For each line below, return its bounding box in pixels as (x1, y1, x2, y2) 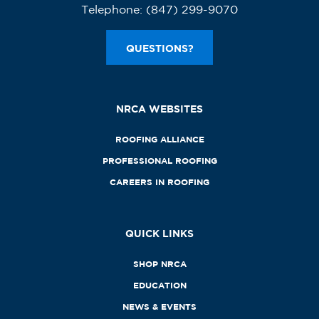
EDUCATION (132, 280, 187, 291)
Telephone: (81, 2, 142, 16)
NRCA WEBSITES (116, 103, 203, 115)
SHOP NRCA (132, 258, 187, 270)
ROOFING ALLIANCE (115, 134, 204, 145)
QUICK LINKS (125, 227, 194, 240)
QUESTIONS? (125, 41, 194, 54)
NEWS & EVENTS (122, 301, 197, 313)
